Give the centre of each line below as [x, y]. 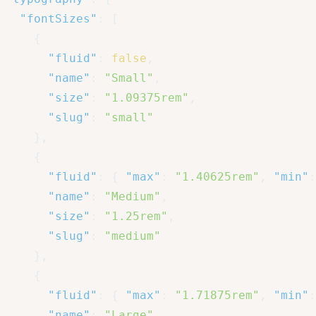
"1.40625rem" [217, 177]
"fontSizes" [59, 19]
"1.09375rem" [147, 98]
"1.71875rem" [217, 296]
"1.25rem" [136, 217]
